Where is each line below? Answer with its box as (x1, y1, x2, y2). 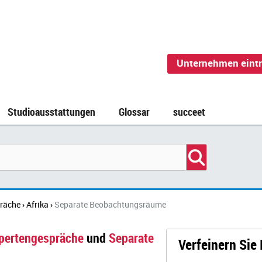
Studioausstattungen (8, 105, 95, 119)
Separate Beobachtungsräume (54, 199, 166, 210)
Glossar (119, 105, 150, 119)
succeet (173, 105, 205, 119)
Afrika (26, 199, 49, 210)
